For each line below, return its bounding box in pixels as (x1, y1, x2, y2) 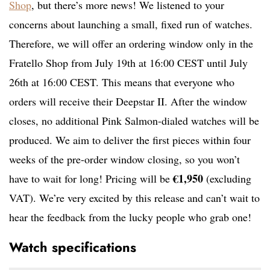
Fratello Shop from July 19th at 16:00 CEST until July (9, 55, 248, 71)
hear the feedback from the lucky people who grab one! (9, 210, 251, 225)
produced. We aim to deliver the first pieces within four (9, 133, 251, 148)
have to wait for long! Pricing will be (9, 171, 173, 186)
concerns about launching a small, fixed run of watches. (9, 17, 253, 32)
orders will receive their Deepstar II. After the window (9, 94, 247, 109)
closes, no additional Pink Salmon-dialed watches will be (9, 113, 259, 128)
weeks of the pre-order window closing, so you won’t (9, 152, 240, 167)
